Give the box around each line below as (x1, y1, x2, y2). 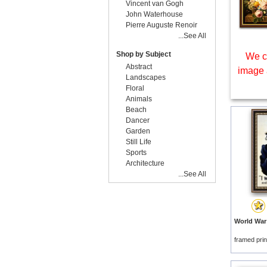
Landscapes (126, 73, 166, 82)
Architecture (126, 159, 164, 167)
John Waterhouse (126, 10, 183, 18)
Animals (126, 95, 152, 103)
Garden (126, 127, 150, 135)
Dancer (126, 116, 150, 125)
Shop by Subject (116, 50, 171, 58)
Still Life (126, 138, 151, 146)
